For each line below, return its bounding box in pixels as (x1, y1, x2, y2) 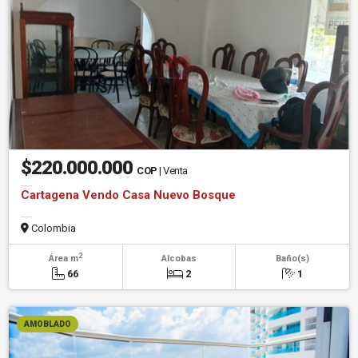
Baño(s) (275, 253, 309, 264)
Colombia (29, 221, 76, 234)
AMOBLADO (24, 319, 71, 328)
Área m (48, 253, 78, 264)
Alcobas (161, 253, 197, 264)
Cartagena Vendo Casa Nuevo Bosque (21, 187, 236, 202)
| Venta (159, 164, 188, 177)
